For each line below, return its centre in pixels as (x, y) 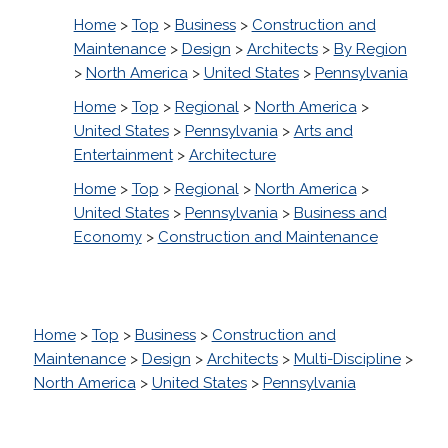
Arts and (323, 130)
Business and (340, 212)
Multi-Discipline (347, 358)
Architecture (232, 154)
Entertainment (123, 154)
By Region (370, 48)
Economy (107, 236)
